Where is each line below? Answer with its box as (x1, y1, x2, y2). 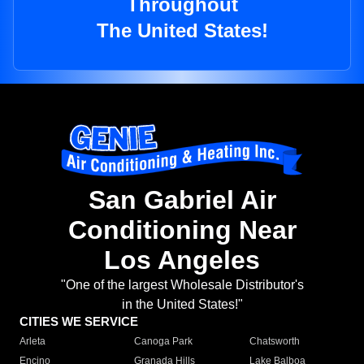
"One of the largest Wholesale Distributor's (60, 278, 304, 292)
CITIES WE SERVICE (19, 314, 138, 329)
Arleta (19, 336, 45, 348)
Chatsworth (249, 336, 300, 348)
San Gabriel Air (88, 185, 276, 215)
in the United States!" (121, 297, 243, 312)
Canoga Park (134, 336, 193, 348)
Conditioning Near (67, 215, 297, 245)
